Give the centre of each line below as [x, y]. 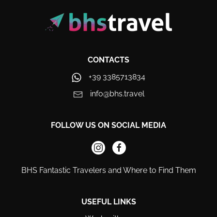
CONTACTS [108, 60]
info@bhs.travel [117, 94]
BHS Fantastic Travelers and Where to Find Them [108, 170]
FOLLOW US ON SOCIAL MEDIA [108, 125]
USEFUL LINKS [108, 202]
